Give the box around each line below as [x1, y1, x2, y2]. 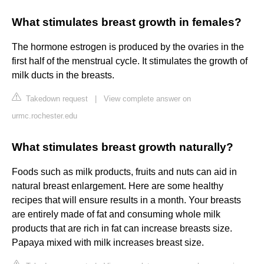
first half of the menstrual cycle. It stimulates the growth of [12, 56, 247, 67]
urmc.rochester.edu [12, 111, 77, 121]
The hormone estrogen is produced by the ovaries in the [12, 42, 244, 52]
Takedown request [24, 94, 88, 104]
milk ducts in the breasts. [12, 70, 114, 81]
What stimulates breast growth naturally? [12, 141, 233, 154]
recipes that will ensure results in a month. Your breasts [12, 195, 241, 206]
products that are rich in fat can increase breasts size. [12, 223, 232, 234]
